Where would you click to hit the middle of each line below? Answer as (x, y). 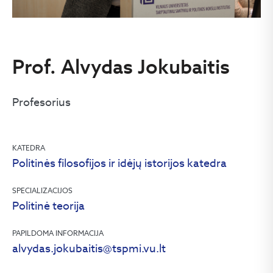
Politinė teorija (48, 206)
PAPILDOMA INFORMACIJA (58, 233)
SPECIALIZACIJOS (42, 190)
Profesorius (41, 102)
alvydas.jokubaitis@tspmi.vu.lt (89, 248)
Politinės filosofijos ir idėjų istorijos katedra (119, 163)
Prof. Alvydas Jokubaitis (121, 66)
